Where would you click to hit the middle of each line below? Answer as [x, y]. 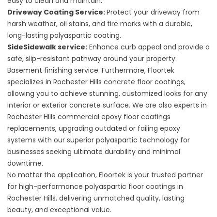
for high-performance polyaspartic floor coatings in [95, 186]
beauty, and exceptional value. [59, 210]
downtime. [25, 163]
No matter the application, [53, 175]
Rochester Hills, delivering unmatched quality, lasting [96, 198]
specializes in [29, 82]
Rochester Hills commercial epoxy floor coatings [89, 117]
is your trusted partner [164, 175]
